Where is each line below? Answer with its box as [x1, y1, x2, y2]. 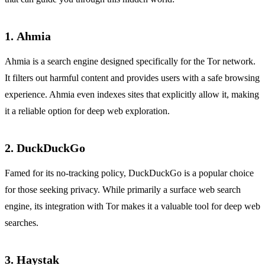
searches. [5, 218, 38, 228]
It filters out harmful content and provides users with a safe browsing [5, 73, 260, 83]
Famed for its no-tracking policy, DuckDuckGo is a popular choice [5, 168, 254, 179]
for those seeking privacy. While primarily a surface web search [5, 185, 241, 195]
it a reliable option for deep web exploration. [5, 106, 170, 117]
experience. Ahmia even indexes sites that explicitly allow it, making [5, 89, 259, 100]
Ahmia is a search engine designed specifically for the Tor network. [5, 56, 256, 67]
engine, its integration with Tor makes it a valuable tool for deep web [5, 201, 260, 212]
